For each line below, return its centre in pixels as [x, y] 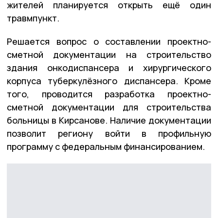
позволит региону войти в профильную [109, 134]
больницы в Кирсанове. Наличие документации [109, 120]
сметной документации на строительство [109, 55]
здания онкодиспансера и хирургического [109, 68]
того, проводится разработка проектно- [109, 94]
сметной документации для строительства [109, 107]
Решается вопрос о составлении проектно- [109, 42]
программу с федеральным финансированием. [106, 147]
